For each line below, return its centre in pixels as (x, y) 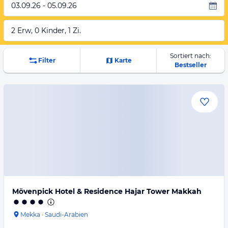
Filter (47, 60)
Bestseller (190, 65)
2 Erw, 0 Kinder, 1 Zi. (46, 31)
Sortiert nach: (190, 56)
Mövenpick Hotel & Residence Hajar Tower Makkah (107, 191)
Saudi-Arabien (66, 215)
